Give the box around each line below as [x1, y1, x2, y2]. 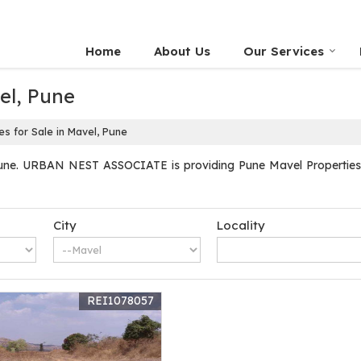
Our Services [243, 44, 324, 59]
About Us [154, 44, 210, 59]
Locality [217, 218, 266, 233]
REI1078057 [86, 293, 154, 308]
